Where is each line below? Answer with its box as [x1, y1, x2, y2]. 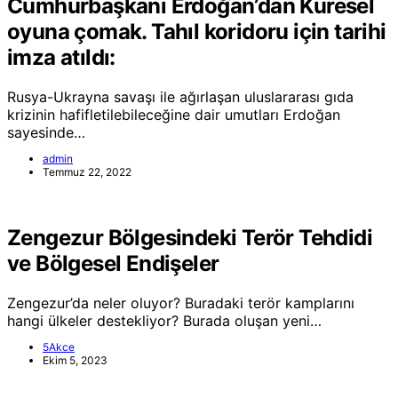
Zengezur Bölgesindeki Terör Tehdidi [7, 225, 372, 251]
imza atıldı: [7, 44, 115, 71]
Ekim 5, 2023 [43, 354, 107, 368]
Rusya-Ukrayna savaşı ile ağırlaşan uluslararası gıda [7, 88, 354, 107]
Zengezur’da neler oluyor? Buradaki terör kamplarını [7, 294, 354, 313]
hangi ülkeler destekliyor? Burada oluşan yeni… [7, 312, 322, 330]
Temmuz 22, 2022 [43, 165, 131, 179]
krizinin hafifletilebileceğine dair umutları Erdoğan [7, 106, 340, 124]
